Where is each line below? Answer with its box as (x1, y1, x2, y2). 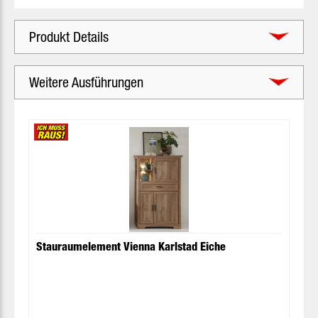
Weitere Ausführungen (29, 74, 143, 91)
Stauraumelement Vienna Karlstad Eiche (36, 240, 226, 253)
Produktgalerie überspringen (28, 103, 144, 116)
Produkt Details (29, 28, 109, 45)
